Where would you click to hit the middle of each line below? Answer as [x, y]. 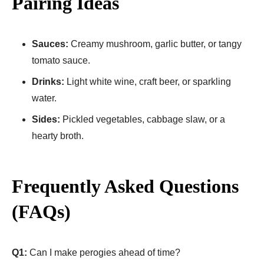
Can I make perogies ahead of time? [104, 252]
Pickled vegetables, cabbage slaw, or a [143, 119]
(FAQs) [41, 211]
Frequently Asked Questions [125, 186]
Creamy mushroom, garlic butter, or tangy [155, 44]
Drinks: [48, 81]
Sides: [46, 119]
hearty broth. [58, 136]
